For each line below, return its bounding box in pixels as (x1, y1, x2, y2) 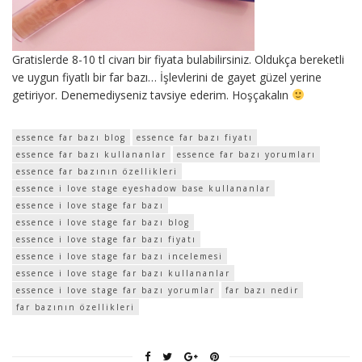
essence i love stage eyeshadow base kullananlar (16, 182, 271, 194)
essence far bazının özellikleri (16, 165, 178, 177)
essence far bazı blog (16, 131, 126, 143)
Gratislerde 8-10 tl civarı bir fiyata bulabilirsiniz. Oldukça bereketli (12, 51, 344, 67)
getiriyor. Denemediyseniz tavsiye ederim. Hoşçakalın (12, 86, 292, 103)
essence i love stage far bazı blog (16, 216, 190, 228)
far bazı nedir (225, 284, 299, 296)
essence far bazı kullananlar (16, 148, 166, 160)
